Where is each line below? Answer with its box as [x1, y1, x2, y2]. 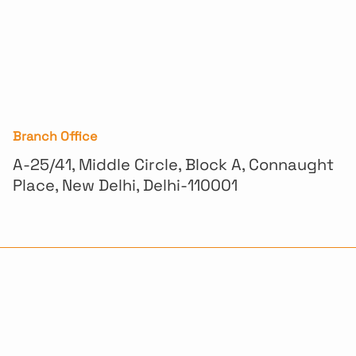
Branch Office [13, 128, 97, 145]
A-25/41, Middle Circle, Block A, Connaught [13, 154, 334, 175]
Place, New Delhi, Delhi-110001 [13, 175, 238, 195]
